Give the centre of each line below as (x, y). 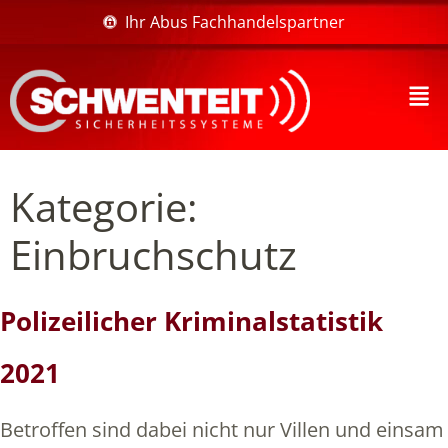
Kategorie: (104, 206)
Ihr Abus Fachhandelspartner (235, 22)
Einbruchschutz (153, 254)
